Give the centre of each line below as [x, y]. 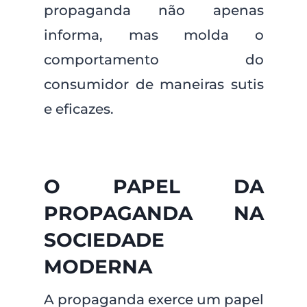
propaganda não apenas [154, 10]
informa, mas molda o [154, 35]
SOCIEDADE [104, 240]
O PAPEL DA [154, 186]
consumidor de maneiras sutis [154, 84]
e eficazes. [78, 109]
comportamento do [154, 60]
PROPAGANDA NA [154, 213]
